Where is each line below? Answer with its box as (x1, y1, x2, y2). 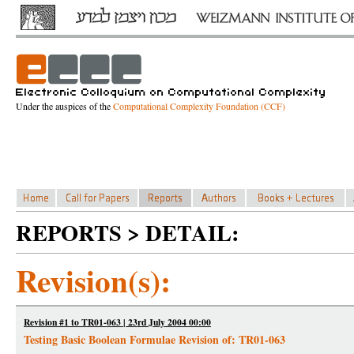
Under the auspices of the (16, 100, 113, 112)
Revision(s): (16, 258, 171, 303)
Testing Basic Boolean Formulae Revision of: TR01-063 (24, 331, 285, 348)
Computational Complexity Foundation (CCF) (113, 100, 285, 112)
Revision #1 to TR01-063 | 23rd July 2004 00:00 (24, 315, 211, 329)
